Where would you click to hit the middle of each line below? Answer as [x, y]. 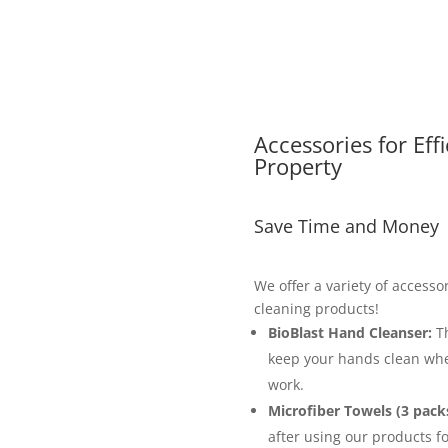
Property [297, 166]
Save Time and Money [346, 225]
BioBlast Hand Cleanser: [349, 333]
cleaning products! [316, 309]
